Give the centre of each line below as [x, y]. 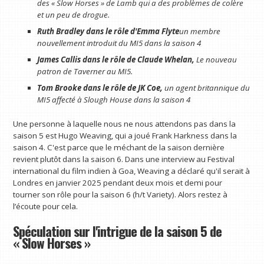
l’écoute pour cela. [46, 207]
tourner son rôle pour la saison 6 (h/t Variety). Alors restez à [121, 195]
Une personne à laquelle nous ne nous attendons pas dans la [125, 124]
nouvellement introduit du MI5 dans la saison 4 [119, 43]
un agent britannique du [207, 88]
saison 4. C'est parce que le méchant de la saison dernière [119, 148]
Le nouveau [216, 59]
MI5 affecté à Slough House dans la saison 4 [113, 99]
